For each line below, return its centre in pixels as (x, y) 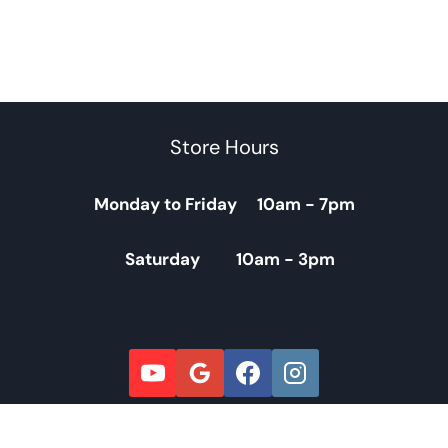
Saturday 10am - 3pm (224, 259)
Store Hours (224, 147)
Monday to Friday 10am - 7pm (224, 204)
